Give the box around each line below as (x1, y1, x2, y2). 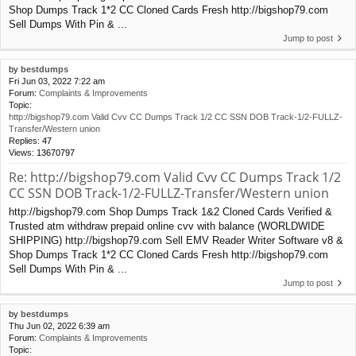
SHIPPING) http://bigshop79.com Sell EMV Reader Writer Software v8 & (9, 234, 343, 247)
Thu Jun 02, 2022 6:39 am (9, 321, 110, 331)
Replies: (9, 136, 42, 146)
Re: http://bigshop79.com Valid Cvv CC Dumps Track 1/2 (9, 168, 341, 187)
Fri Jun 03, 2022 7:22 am (9, 76, 105, 87)
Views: (9, 148, 37, 158)
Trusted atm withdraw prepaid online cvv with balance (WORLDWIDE (9, 220, 325, 233)
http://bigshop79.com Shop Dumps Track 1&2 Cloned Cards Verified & (9, 206, 332, 219)
